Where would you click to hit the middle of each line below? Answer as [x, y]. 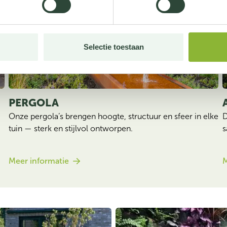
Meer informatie [39, 161]
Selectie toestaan [113, 47]
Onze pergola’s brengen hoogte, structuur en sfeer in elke [113, 116]
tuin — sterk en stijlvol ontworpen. [70, 128]
